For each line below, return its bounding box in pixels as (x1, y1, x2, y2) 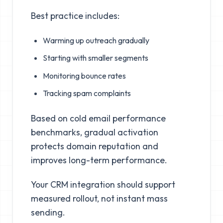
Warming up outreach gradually (42, 35, 149, 45)
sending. (30, 207, 65, 219)
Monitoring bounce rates (42, 70, 126, 81)
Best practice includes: (30, 10, 119, 22)
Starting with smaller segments (42, 53, 148, 63)
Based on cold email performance (30, 112, 166, 124)
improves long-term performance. (30, 154, 167, 166)
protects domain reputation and (30, 140, 158, 152)
